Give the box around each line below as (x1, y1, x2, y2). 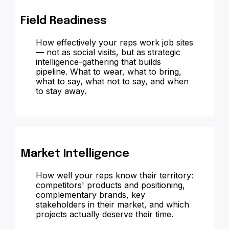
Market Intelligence (20, 148, 129, 159)
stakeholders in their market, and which (36, 199, 189, 210)
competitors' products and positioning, (36, 180, 185, 190)
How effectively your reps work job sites (36, 37, 193, 48)
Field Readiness (20, 15, 107, 27)
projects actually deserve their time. (36, 209, 173, 219)
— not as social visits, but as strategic (36, 47, 180, 57)
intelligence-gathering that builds (36, 57, 161, 67)
